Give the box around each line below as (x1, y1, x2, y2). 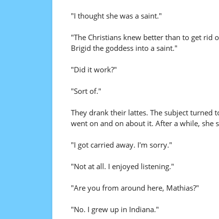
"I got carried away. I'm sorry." (70, 140, 172, 150)
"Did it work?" (70, 65, 117, 74)
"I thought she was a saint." (70, 11, 162, 21)
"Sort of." (70, 86, 101, 96)
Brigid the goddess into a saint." (70, 43, 177, 53)
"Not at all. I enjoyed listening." (70, 161, 174, 171)
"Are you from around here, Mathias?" (70, 183, 199, 193)
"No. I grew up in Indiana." (70, 204, 159, 214)
